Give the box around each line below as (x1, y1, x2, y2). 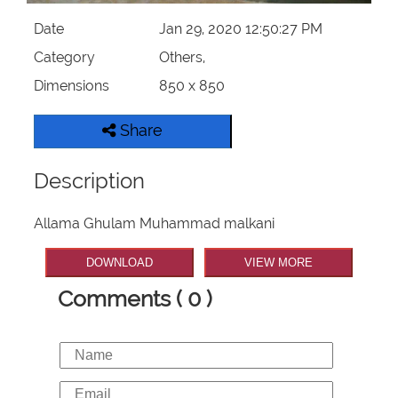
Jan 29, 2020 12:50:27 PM (158, 20, 322, 38)
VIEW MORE (243, 256, 313, 270)
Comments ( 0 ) (58, 284, 212, 312)
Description (34, 168, 146, 195)
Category (34, 49, 96, 67)
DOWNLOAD (86, 256, 154, 270)
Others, (158, 49, 205, 67)
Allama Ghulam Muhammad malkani (34, 215, 275, 233)
